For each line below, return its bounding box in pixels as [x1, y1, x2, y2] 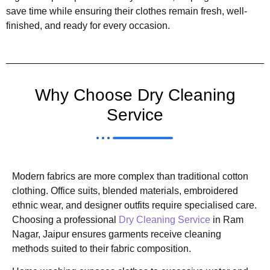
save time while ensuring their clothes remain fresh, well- [6, 6, 247, 17]
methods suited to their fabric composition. [12, 243, 191, 254]
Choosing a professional [12, 214, 116, 225]
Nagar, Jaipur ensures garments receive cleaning [12, 228, 221, 239]
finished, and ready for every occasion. [6, 20, 170, 31]
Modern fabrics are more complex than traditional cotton [12, 171, 248, 181]
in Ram [210, 214, 243, 225]
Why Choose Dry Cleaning [34, 85, 236, 104]
